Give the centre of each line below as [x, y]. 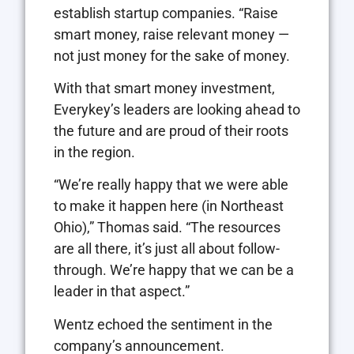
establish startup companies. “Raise [166, 13]
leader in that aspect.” [122, 292]
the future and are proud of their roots [171, 130]
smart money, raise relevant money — [171, 34]
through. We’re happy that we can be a [174, 270]
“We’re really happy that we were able [171, 185]
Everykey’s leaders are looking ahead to [177, 109]
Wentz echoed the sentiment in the [163, 324]
